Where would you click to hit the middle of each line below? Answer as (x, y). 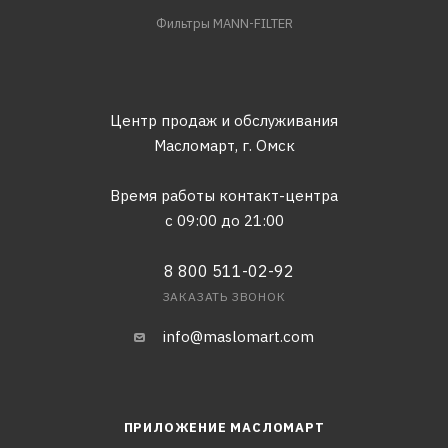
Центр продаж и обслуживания (224, 120)
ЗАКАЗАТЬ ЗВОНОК (224, 296)
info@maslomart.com (238, 336)
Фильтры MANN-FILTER (224, 23)
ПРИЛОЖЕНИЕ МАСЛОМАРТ (224, 427)
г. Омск (268, 145)
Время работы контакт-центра (224, 195)
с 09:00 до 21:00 (224, 220)
